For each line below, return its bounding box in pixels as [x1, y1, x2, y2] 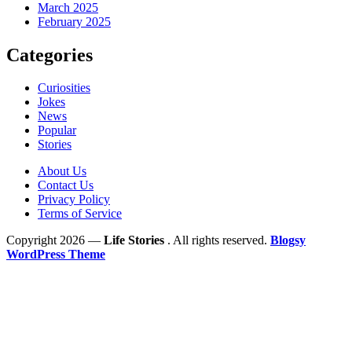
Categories [6, 44, 93, 65]
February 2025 [38, 14, 111, 28]
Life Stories [104, 233, 167, 247]
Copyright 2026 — [6, 233, 104, 247]
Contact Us [38, 178, 93, 192]
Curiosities [38, 81, 90, 95]
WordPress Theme [6, 247, 105, 262]
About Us [38, 164, 86, 178]
